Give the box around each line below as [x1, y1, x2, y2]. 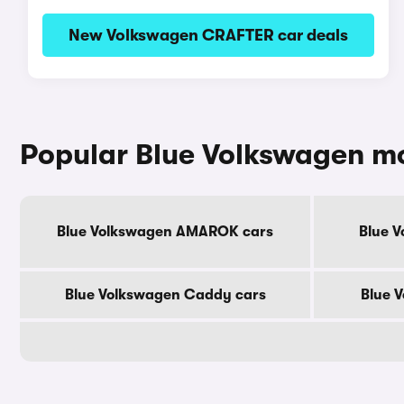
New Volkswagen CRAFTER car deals [68, 26, 348, 44]
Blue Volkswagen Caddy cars [64, 287, 266, 303]
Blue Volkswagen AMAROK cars [57, 224, 273, 240]
